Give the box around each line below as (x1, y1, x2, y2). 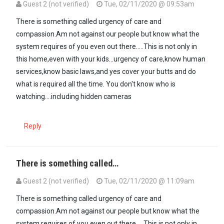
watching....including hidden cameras (16, 92, 131, 100)
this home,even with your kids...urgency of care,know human (16, 54, 205, 63)
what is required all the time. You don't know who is (16, 79, 175, 88)
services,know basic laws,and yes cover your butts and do (16, 67, 196, 75)
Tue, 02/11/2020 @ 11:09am (102, 176, 194, 185)
